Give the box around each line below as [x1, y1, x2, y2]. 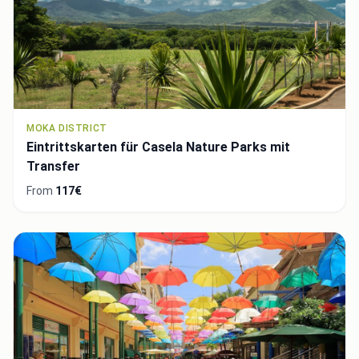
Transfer [26, 158, 80, 174]
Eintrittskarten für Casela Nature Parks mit [26, 139, 290, 155]
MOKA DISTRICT [26, 122, 107, 134]
